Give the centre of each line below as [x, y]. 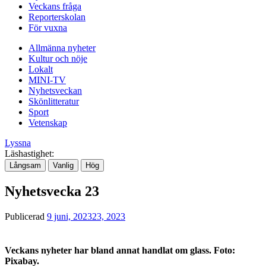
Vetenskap [48, 122]
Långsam [25, 165]
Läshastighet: [29, 153]
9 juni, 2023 [69, 216]
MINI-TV [47, 80]
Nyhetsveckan [55, 90]
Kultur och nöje [58, 58]
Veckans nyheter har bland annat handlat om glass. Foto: [120, 250]
